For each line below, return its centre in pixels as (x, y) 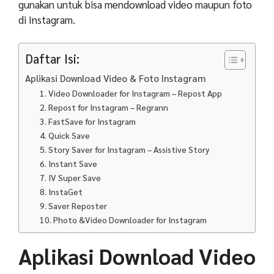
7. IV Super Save (71, 178)
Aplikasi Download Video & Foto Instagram (115, 79)
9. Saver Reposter (74, 206)
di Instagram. (47, 19)
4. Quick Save (65, 135)
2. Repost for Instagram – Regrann (104, 107)
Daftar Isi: (52, 59)
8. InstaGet (61, 192)
